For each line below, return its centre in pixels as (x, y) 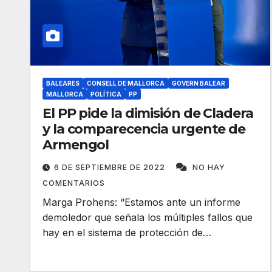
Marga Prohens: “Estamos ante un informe (141, 202)
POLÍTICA (106, 94)
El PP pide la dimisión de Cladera (148, 113)
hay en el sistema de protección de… (127, 233)
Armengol (76, 145)
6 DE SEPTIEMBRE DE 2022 (111, 167)
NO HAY (209, 167)
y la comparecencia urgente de (144, 129)
